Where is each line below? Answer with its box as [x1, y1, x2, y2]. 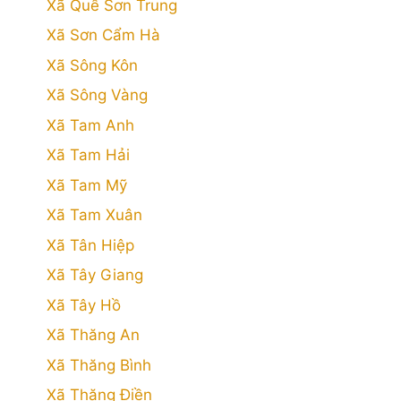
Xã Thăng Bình [47, 355, 151, 374]
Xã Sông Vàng [47, 86, 148, 104]
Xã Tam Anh [47, 115, 134, 134]
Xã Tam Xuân [47, 206, 142, 224]
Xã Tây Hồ [47, 295, 121, 314]
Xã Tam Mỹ [47, 175, 127, 194]
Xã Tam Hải [47, 146, 130, 164]
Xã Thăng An [47, 326, 140, 344]
